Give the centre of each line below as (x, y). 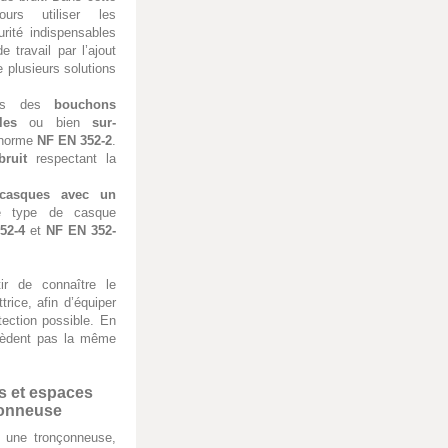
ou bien (54, 122)
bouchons (85, 104)
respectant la (71, 158)
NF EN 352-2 (74, 140)
